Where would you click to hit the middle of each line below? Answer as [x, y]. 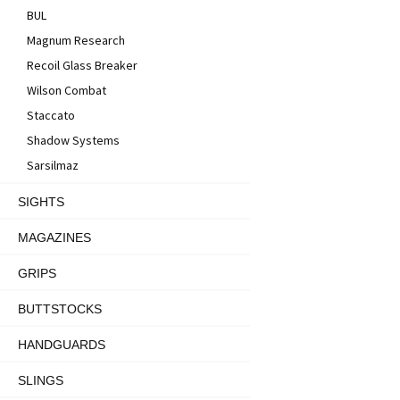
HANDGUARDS [62, 345]
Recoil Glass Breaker [82, 65]
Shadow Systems [73, 140]
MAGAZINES [54, 237]
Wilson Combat [67, 90]
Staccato [51, 115]
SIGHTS [41, 202]
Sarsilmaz [53, 165]
